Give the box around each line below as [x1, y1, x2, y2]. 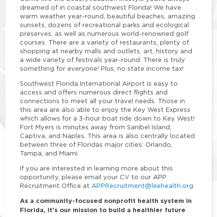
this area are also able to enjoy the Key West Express [20, 106, 191, 113]
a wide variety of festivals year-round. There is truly [20, 56, 186, 63]
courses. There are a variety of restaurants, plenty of [20, 39, 189, 46]
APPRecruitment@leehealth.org [92, 182, 194, 189]
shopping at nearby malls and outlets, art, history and [20, 47, 193, 55]
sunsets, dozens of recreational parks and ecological [20, 21, 189, 29]
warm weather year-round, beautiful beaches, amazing [20, 13, 196, 20]
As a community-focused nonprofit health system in [20, 197, 192, 205]
